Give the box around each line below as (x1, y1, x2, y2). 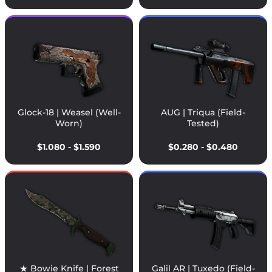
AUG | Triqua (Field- (161, 107, 245, 118)
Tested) (187, 118, 219, 129)
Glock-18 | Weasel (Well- (17, 107, 121, 118)
